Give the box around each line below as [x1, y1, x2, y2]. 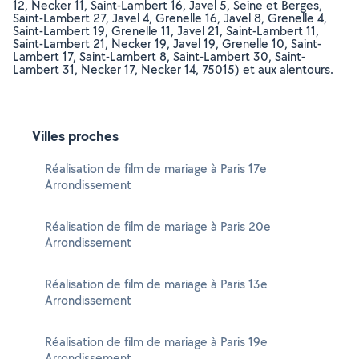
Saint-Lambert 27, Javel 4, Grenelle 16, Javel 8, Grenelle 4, [13, 10, 327, 26]
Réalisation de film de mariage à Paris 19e [45, 333, 268, 350]
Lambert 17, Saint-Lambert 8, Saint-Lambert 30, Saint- [13, 48, 305, 65]
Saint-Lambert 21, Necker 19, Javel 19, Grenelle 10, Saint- [13, 35, 321, 52]
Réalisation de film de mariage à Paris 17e [45, 160, 267, 177]
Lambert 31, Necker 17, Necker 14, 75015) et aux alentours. [13, 61, 333, 78]
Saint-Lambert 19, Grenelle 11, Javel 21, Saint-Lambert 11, [13, 22, 319, 39]
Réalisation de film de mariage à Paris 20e [45, 218, 271, 235]
